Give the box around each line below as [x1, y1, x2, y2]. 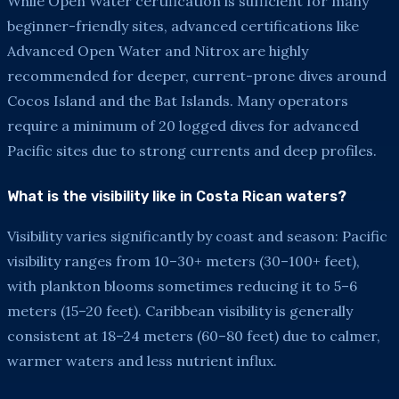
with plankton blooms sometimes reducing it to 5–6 [7, 276, 357, 295]
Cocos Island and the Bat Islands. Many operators [7, 91, 348, 110]
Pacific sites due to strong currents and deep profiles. [7, 141, 377, 159]
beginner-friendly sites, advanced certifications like [7, 16, 359, 35]
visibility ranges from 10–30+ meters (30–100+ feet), [7, 251, 360, 270]
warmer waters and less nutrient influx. [7, 351, 277, 370]
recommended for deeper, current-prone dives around [7, 66, 387, 85]
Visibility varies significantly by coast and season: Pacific [7, 226, 387, 245]
